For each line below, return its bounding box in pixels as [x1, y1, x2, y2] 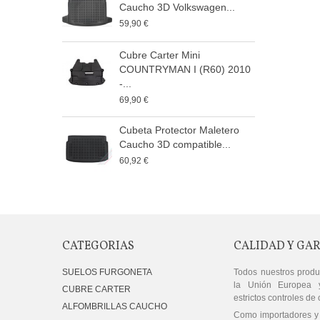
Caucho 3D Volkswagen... [119, 1, 235, 13]
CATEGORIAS [62, 238, 134, 254]
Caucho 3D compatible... [119, 139, 231, 150]
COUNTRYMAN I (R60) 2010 [119, 64, 251, 75]
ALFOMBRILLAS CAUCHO [62, 301, 167, 311]
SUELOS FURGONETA [62, 266, 152, 277]
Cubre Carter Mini [119, 49, 200, 61]
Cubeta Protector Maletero [119, 124, 239, 136]
